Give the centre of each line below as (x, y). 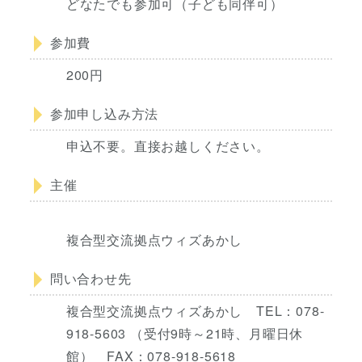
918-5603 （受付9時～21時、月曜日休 (185, 333)
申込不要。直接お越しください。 (168, 145)
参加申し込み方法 (104, 113)
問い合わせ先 (90, 278)
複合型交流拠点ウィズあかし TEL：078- (195, 310)
